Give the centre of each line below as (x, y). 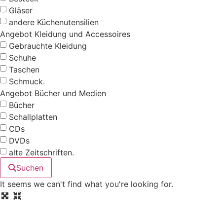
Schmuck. (27, 81)
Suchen (30, 168)
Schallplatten (33, 117)
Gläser (21, 10)
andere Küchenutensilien (54, 22)
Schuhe (22, 57)
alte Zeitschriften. (41, 152)
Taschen (24, 69)
